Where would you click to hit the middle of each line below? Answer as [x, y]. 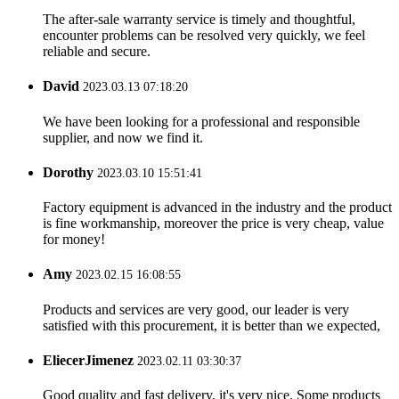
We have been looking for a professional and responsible [201, 121]
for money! [74, 240]
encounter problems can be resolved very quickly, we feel [204, 36]
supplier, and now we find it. [123, 137]
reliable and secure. [97, 52]
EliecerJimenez [88, 360]
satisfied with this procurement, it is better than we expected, [212, 325]
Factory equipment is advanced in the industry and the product [217, 208]
